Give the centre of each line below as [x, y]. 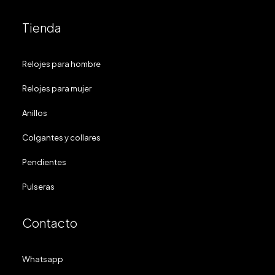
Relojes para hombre [61, 64]
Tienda [42, 27]
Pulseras [38, 187]
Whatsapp [43, 259]
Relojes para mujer [57, 88]
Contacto [50, 223]
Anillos [35, 113]
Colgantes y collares [61, 137]
